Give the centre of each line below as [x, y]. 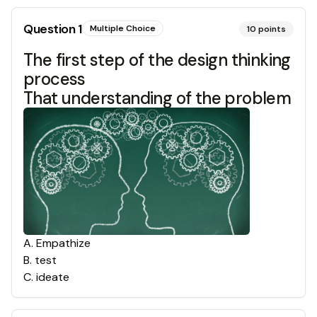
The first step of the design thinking [157, 60]
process [54, 79]
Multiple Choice [122, 28]
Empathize [63, 243]
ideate [53, 277]
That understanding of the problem [157, 98]
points [272, 29]
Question [51, 29]
